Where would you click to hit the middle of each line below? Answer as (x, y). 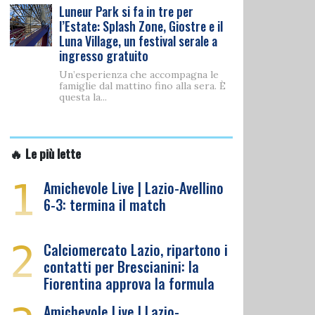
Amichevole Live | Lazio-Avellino (134, 188)
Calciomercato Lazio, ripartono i (136, 250)
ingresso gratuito (104, 56)
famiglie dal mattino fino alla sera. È (142, 86)
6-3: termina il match (105, 205)
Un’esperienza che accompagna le (139, 75)
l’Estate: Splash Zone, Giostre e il (141, 26)
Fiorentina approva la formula (129, 283)
